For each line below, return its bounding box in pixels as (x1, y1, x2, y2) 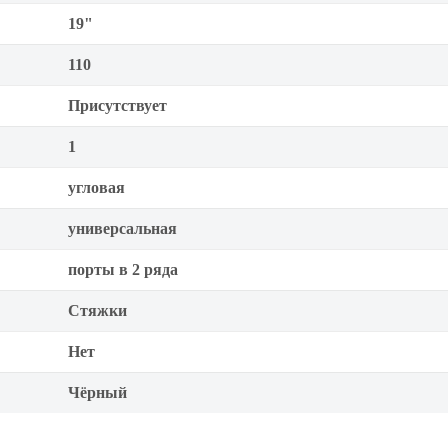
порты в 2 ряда (68, 261, 178, 278)
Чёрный (68, 384, 127, 401)
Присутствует (68, 97, 167, 114)
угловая (68, 179, 125, 196)
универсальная (68, 220, 177, 237)
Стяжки (68, 302, 127, 319)
